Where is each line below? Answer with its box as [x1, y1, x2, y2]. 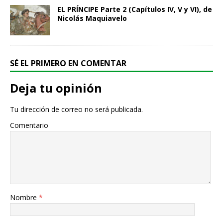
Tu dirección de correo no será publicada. [10, 104, 143, 114]
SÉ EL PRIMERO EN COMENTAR [10, 57, 126, 69]
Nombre [10, 192, 39, 202]
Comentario [10, 120, 48, 130]
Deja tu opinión [10, 79, 102, 96]
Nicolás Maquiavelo [57, 13, 127, 23]
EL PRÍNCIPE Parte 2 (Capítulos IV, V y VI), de [57, 4, 212, 14]
